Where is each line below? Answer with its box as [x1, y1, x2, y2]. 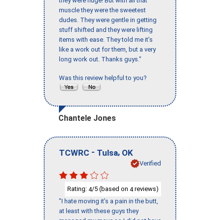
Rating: [67, 185, 88, 192]
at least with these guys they [59, 207, 138, 215]
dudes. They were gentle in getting [59, 16, 157, 24]
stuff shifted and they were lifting [59, 26, 153, 34]
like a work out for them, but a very [59, 46, 156, 54]
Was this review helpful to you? [59, 74, 150, 82]
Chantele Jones [58, 113, 116, 123]
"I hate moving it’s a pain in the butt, [59, 197, 158, 205]
